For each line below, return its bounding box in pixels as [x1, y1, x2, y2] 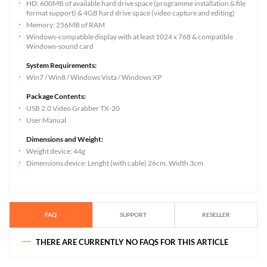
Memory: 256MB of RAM [26, 20, 105, 29]
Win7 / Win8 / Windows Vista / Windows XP [26, 72, 162, 82]
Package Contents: [26, 91, 86, 101]
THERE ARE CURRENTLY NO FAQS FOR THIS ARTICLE [36, 237, 228, 247]
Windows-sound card [26, 41, 94, 51]
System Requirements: [26, 60, 97, 70]
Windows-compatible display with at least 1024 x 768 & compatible [26, 32, 233, 41]
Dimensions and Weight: [26, 134, 103, 144]
